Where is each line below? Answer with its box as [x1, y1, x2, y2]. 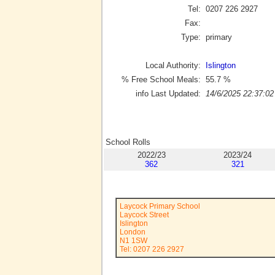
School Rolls [106, 137, 150, 147]
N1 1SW [120, 236, 147, 245]
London [120, 228, 145, 236]
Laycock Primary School [120, 202, 200, 211]
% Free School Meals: [122, 74, 201, 84]
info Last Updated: [136, 88, 201, 98]
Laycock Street [120, 211, 169, 219]
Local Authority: [145, 60, 201, 70]
